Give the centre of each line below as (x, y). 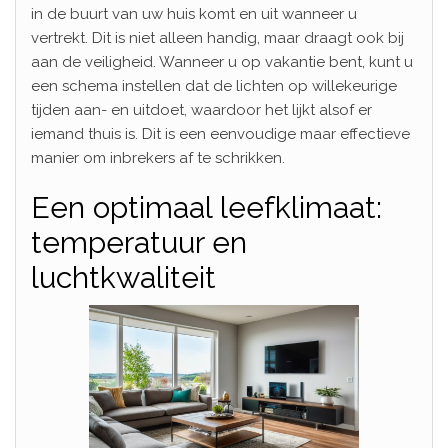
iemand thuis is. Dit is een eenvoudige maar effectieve (220, 133)
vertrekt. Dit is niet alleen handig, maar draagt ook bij (217, 37)
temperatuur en (139, 242)
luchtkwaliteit (123, 277)
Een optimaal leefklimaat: (206, 207)
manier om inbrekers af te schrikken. (158, 157)
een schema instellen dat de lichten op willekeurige (214, 85)
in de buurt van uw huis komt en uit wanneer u (194, 13)
